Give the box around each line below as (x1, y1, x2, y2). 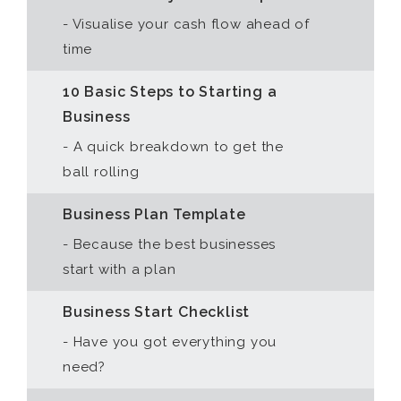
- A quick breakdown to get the (63, 139, 285, 155)
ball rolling (63, 164, 140, 180)
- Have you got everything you (63, 334, 277, 350)
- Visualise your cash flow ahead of (63, 16, 311, 32)
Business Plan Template (63, 206, 246, 223)
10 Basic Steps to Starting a (63, 83, 277, 100)
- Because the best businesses (63, 236, 277, 252)
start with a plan (63, 261, 176, 277)
